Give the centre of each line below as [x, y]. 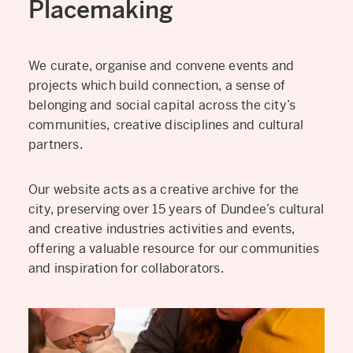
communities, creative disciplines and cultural [166, 125]
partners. [56, 145]
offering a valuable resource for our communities [174, 249]
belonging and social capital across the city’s [162, 106]
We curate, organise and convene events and [162, 66]
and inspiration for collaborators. [126, 269]
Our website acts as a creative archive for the [164, 190]
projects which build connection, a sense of [157, 86]
